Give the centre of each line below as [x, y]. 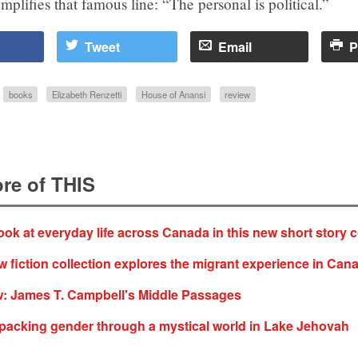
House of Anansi [173, 95]
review [238, 95]
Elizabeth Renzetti [87, 95]
